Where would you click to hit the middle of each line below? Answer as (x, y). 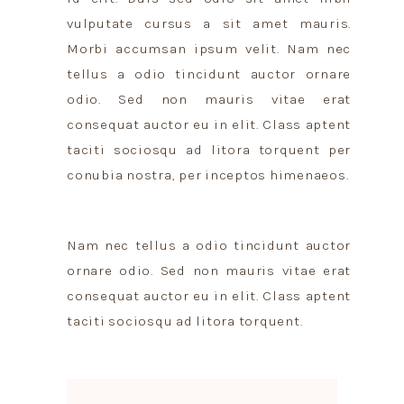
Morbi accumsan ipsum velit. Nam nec (209, 48)
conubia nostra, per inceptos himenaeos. (208, 174)
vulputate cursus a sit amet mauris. (209, 23)
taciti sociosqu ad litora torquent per (209, 149)
